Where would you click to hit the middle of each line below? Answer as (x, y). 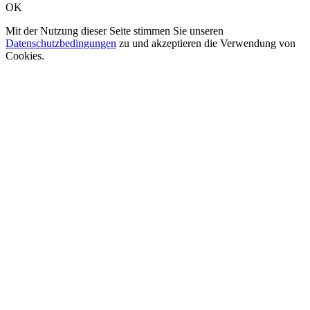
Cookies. (25, 56)
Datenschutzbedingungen (61, 44)
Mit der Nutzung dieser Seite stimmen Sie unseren (115, 31)
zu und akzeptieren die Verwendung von (206, 44)
